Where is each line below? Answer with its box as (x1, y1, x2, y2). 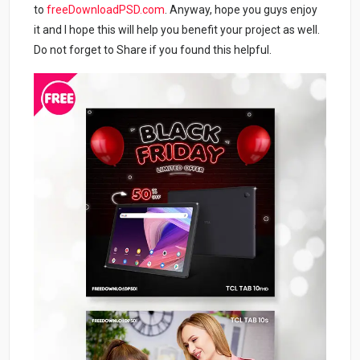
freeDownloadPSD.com (47, 3, 166, 17)
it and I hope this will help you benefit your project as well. (34, 23, 321, 37)
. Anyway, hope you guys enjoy (165, 3, 318, 17)
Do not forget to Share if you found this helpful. (34, 43, 272, 57)
